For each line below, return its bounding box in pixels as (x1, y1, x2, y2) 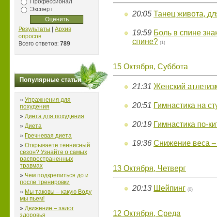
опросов (18, 33, 41, 40)
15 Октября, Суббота (113, 62, 188, 71)
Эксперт (30, 5, 53, 13)
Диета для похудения (25, 113, 84, 120)
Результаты (18, 26, 50, 32)
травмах (20, 162, 43, 169)
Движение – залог (25, 205, 74, 212)
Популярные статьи (19, 76, 81, 83)
